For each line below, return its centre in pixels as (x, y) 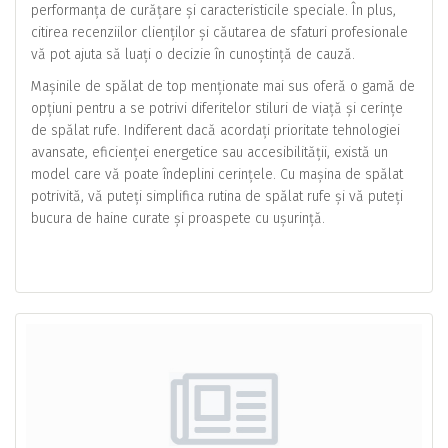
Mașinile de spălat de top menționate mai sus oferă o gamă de (223, 86)
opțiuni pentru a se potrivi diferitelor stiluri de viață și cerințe (217, 108)
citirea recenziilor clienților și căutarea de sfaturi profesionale (219, 32)
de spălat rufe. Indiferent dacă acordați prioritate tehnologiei (215, 130)
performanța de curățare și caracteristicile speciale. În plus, (213, 10)
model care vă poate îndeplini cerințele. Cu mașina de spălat (217, 174)
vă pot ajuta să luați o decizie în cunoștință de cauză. (193, 54)
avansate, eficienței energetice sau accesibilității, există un (209, 152)
